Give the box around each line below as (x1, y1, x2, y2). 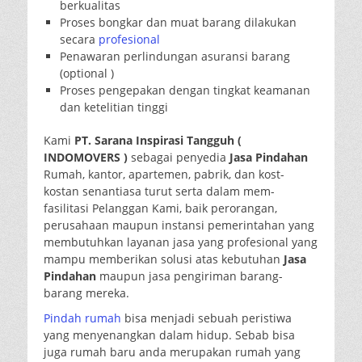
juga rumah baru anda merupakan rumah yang (44, 344, 301, 360)
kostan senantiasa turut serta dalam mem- (44, 183, 275, 199)
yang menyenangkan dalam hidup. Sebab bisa (44, 327, 295, 343)
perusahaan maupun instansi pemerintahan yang (44, 217, 314, 233)
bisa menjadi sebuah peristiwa (121, 310, 292, 326)
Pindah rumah (44, 310, 121, 326)
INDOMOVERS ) (44, 149, 128, 165)
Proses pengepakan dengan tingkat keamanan (60, 82, 310, 98)
